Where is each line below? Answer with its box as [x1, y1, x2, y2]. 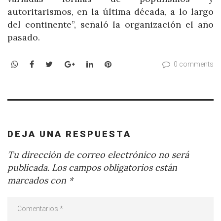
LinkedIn [92, 59, 126, 69]
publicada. [7, 162, 49, 174]
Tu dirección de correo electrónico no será [7, 149, 189, 161]
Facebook [34, 59, 70, 69]
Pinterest [110, 59, 147, 69]
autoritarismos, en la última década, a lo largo [7, 5, 214, 17]
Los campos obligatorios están [49, 162, 177, 174]
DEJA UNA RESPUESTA [7, 128, 131, 139]
